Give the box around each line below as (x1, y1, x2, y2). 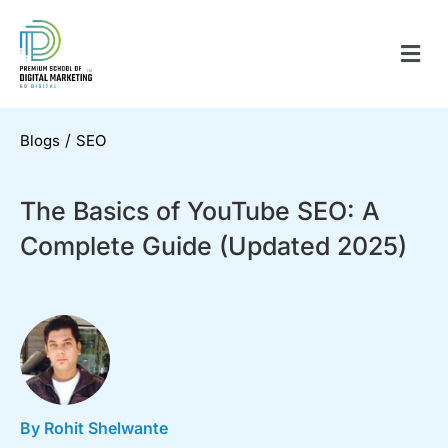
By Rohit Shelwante (20, 417, 168, 438)
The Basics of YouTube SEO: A (20, 196, 380, 227)
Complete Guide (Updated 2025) (20, 231, 407, 262)
